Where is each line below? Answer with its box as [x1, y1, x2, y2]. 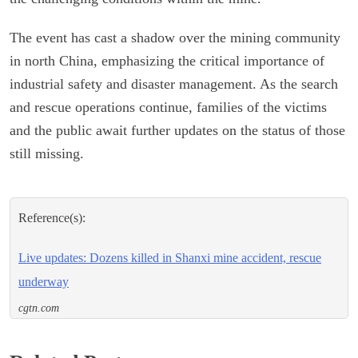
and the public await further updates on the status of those [10, 121, 345, 138]
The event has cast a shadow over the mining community [10, 29, 340, 46]
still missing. [10, 145, 84, 161]
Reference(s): [18, 210, 86, 225]
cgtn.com [18, 301, 59, 314]
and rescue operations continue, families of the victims [10, 98, 327, 115]
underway [18, 274, 69, 288]
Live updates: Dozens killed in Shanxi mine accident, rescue [18, 250, 321, 265]
